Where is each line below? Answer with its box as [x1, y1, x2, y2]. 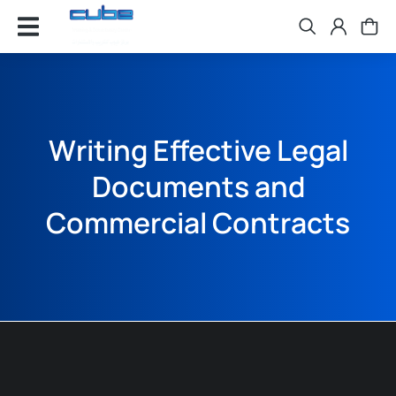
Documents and [91, 167, 305, 206]
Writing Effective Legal [48, 131, 348, 170]
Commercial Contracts [46, 203, 350, 242]
